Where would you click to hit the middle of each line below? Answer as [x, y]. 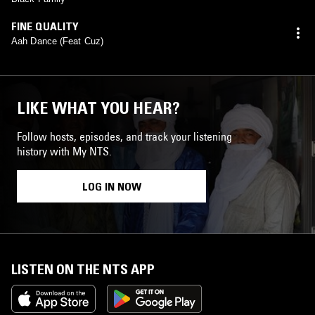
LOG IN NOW [111, 186]
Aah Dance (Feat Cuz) [57, 41]
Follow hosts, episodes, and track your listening [124, 136]
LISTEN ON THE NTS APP [83, 269]
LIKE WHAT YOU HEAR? [98, 108]
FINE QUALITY [45, 26]
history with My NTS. [64, 151]
